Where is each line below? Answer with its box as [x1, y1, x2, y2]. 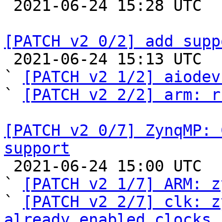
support [4, 139, 70, 157]
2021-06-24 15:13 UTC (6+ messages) [4, 50, 13, 68]
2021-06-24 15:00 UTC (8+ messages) [4, 157, 13, 175]
